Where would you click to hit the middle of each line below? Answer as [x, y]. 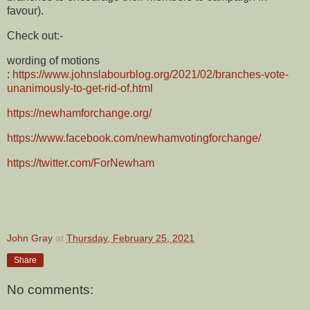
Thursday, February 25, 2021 [130, 238]
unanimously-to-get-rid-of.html [80, 89]
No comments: [50, 289]
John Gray [30, 238]
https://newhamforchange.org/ [79, 113]
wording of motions [53, 61]
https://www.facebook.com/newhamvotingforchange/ [134, 138]
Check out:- [38, 36]
